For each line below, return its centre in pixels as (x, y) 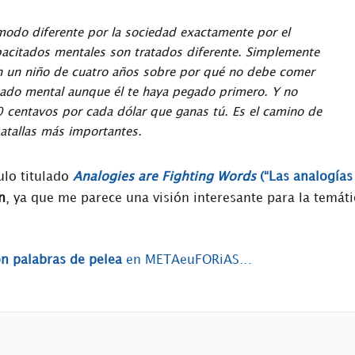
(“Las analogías (304, 177)
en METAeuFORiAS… (187, 261)
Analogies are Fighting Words (164, 177)
